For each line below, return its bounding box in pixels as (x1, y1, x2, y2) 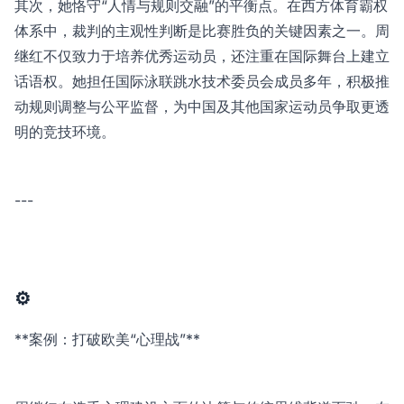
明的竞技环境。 (14, 123, 115, 142)
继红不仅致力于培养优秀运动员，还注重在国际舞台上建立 (14, 47, 390, 66)
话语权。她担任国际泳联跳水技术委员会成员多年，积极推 (14, 72, 390, 91)
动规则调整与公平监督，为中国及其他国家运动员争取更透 (14, 97, 390, 116)
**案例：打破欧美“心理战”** (14, 330, 200, 349)
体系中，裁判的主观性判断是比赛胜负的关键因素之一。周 (14, 22, 390, 41)
